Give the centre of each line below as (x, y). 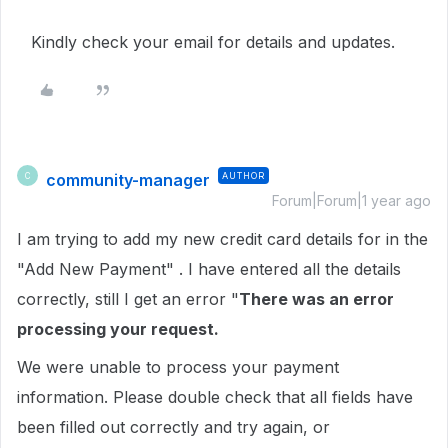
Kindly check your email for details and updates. (213, 42)
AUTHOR (243, 175)
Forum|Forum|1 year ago (351, 200)
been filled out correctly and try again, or (173, 427)
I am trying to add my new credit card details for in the (222, 239)
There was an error (316, 299)
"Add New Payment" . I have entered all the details (209, 269)
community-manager (128, 180)
